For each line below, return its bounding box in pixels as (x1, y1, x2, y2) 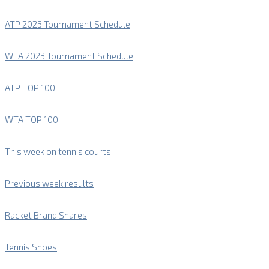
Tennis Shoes (5, 241, 57, 253)
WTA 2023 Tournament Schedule (5, 50, 133, 62)
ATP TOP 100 (5, 82, 55, 94)
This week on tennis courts (5, 146, 111, 157)
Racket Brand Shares (5, 210, 87, 221)
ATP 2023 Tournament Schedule (5, 19, 130, 30)
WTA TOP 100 (5, 114, 58, 125)
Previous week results (5, 178, 94, 189)
